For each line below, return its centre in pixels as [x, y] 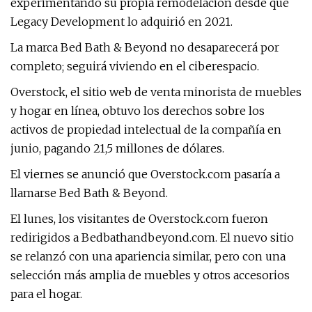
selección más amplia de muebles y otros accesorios [150, 275]
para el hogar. [46, 294]
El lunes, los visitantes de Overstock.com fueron [139, 219]
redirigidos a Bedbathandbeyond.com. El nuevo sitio [152, 237]
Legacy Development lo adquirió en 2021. [122, 22]
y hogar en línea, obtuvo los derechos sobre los [138, 111]
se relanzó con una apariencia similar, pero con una [148, 256]
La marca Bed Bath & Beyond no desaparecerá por [145, 47]
